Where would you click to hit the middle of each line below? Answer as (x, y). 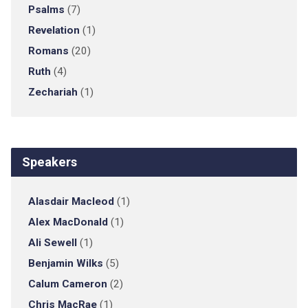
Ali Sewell (52, 243)
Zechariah (53, 92)
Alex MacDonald (68, 222)
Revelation (54, 30)
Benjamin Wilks (65, 263)
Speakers (49, 162)
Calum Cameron (67, 284)
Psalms (46, 10)
